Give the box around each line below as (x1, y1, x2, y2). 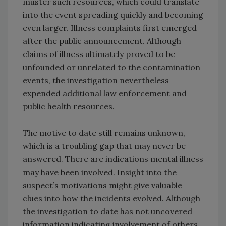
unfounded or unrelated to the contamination (23, 62, 200, 73)
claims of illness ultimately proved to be (23, 49, 175, 60)
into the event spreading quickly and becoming (23, 10, 203, 20)
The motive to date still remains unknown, (23, 128, 185, 138)
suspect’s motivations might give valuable (23, 180, 182, 191)
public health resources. (23, 101, 115, 112)
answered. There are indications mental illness (23, 154, 203, 164)
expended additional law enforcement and (23, 88, 187, 99)
